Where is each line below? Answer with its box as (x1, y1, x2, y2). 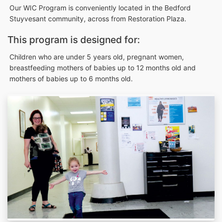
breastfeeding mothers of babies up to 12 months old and (9, 63, 196, 72)
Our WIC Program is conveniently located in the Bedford (9, 3, 191, 12)
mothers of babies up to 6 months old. (9, 74, 133, 83)
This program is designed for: (7, 34, 140, 46)
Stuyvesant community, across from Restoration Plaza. (9, 14, 186, 23)
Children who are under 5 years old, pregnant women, (9, 53, 184, 61)
